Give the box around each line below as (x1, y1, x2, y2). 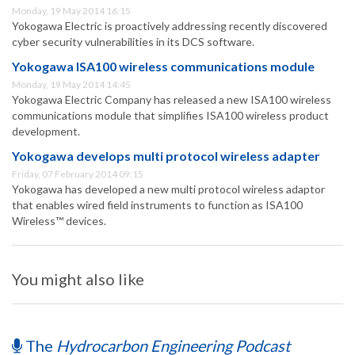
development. (12, 124, 80, 139)
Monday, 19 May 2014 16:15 (12, 5, 131, 17)
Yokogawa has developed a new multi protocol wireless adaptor (12, 182, 325, 197)
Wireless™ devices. (12, 214, 106, 228)
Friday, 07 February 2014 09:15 (12, 168, 143, 181)
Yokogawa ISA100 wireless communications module (12, 59, 315, 74)
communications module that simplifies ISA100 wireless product (12, 109, 329, 123)
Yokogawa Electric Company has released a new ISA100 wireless (12, 93, 331, 107)
